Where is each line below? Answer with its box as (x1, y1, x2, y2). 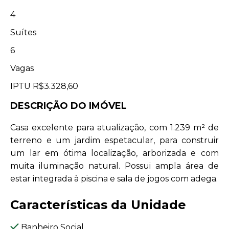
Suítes (10, 27, 36, 37)
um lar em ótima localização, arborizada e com (10, 148, 219, 158)
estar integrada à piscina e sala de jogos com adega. (10, 173, 218, 184)
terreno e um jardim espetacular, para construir (10, 135, 219, 145)
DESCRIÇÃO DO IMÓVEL (10, 100, 127, 111)
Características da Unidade (10, 197, 186, 212)
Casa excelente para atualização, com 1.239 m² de (10, 122, 219, 132)
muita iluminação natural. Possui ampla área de (10, 161, 219, 171)
